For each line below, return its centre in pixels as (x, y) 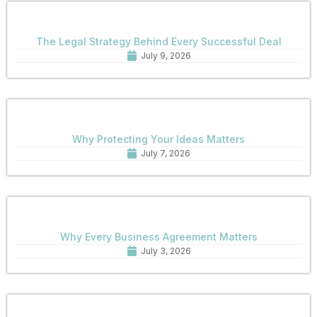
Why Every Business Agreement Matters (158, 236)
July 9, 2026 (166, 55)
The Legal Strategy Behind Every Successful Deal (158, 41)
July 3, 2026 (166, 250)
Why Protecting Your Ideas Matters (158, 139)
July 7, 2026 (166, 153)
